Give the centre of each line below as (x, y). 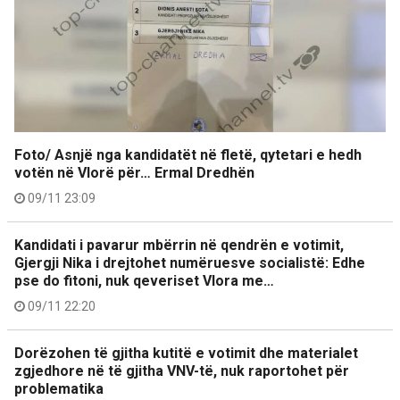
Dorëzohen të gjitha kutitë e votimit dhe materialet (186, 354)
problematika (62, 389)
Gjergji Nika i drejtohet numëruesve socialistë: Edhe (190, 263)
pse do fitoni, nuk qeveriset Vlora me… (144, 281)
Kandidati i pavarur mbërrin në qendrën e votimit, (179, 246)
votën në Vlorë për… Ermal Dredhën (134, 173)
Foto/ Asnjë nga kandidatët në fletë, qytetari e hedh (188, 155)
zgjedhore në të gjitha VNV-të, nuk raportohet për (182, 371)
